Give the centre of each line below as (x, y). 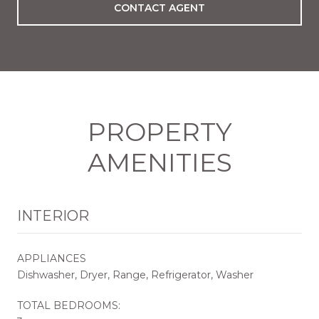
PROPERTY (159, 131)
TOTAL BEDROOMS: (69, 305)
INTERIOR (53, 215)
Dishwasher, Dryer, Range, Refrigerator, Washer (135, 274)
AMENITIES (159, 162)
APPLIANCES (52, 258)
